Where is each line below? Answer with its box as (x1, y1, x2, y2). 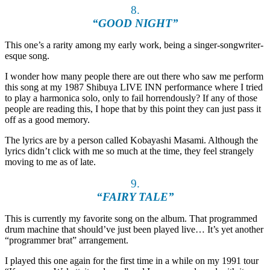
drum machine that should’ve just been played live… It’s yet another (5, 224, 263, 235)
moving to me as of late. (5, 157, 96, 168)
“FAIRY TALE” (96, 190, 174, 204)
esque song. (5, 51, 49, 61)
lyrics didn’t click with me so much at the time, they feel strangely (5, 146, 254, 157)
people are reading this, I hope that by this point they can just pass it (5, 104, 261, 115)
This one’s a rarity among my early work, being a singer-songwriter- (5, 40, 263, 51)
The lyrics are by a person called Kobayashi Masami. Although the (5, 135, 258, 146)
